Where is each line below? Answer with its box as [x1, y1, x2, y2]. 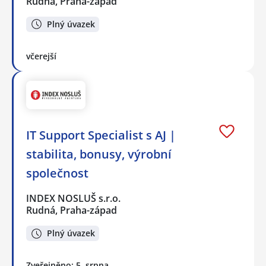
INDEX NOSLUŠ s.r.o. [26, 191, 122, 205]
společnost [26, 164, 88, 181]
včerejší [26, 50, 56, 62]
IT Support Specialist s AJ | [26, 126, 176, 143]
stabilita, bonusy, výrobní [26, 145, 172, 162]
